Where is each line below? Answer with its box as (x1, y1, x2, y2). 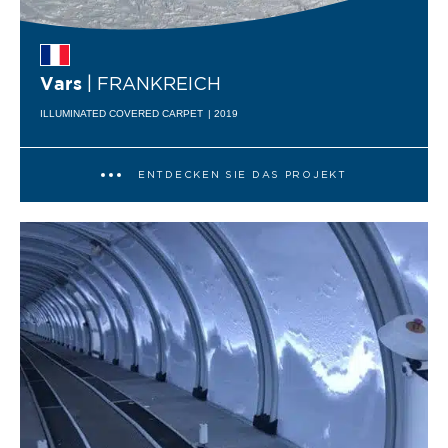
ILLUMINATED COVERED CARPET (40, 107, 203, 119)
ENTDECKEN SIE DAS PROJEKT (137, 169, 347, 180)
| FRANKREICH (87, 76, 221, 95)
